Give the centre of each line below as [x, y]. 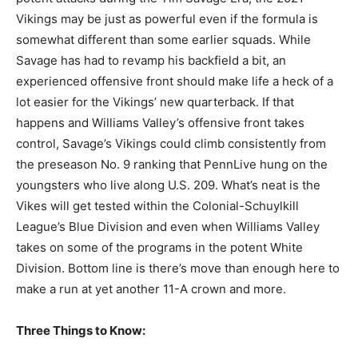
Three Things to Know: [81, 330]
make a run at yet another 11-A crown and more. [151, 288]
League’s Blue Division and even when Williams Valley [168, 226]
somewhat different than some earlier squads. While [163, 39]
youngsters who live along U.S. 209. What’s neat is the [168, 185]
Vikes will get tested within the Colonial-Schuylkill [157, 205]
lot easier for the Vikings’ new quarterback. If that [155, 101]
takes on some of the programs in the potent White [159, 247]
